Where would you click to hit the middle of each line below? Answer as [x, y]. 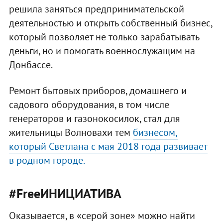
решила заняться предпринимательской [96, 9]
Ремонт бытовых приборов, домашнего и [98, 90]
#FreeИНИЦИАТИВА [65, 193]
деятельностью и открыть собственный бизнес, [110, 23]
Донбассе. [31, 64]
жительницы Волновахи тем [71, 132]
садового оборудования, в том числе [89, 104]
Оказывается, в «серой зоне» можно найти [102, 215]
